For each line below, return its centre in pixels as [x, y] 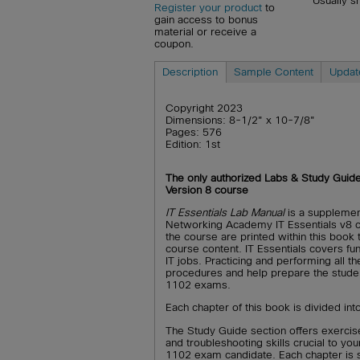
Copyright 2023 [205, 108]
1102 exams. [198, 285]
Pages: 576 [194, 133]
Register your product [208, 8]
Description [190, 72]
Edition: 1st [193, 145]
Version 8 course [207, 190]
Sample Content [273, 72]
